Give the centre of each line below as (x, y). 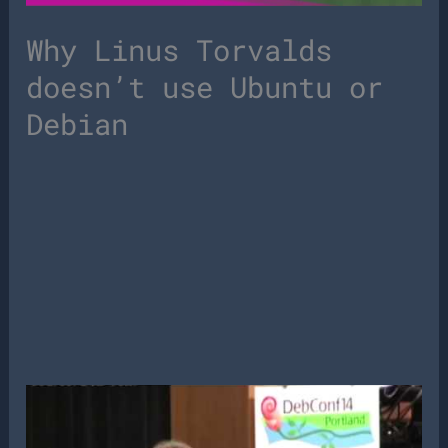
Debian (77, 123)
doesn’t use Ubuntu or (205, 86)
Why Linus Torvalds (179, 49)
